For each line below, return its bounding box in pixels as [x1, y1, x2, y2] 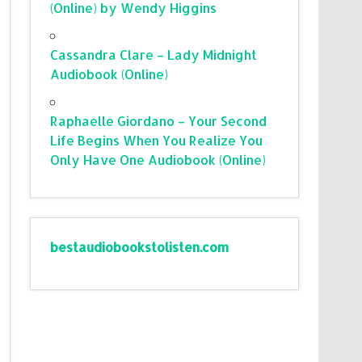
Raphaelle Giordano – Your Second [50, 112, 267, 129]
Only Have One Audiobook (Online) [50, 150, 267, 168]
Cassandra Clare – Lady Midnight [50, 45, 258, 63]
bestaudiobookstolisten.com [50, 238, 229, 255]
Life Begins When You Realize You [50, 131, 263, 149]
